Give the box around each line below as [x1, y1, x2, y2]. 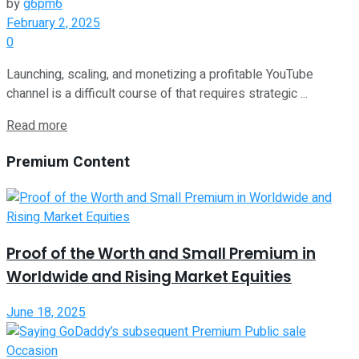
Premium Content [6, 151, 130, 174]
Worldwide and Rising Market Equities [6, 265, 292, 288]
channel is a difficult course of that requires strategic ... [6, 84, 308, 104]
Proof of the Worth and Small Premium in [6, 242, 316, 264]
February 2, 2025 [6, 14, 100, 34]
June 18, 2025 [6, 303, 86, 323]
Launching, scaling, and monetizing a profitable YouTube [6, 65, 313, 85]
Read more [6, 116, 67, 136]
